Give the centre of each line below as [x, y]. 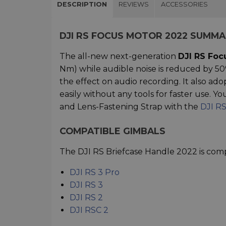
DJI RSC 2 [89, 210]
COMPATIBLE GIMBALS [112, 131]
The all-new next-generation [119, 56]
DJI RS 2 [86, 197]
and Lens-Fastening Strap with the [130, 106]
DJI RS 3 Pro [95, 172]
